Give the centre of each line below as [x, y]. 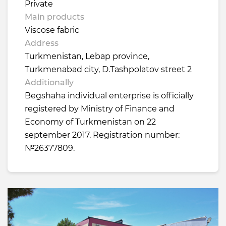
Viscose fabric [52, 30]
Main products [54, 17]
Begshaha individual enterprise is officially [109, 95]
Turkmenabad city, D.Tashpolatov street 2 [108, 69]
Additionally [49, 82]
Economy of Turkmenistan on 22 [90, 122]
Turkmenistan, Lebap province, [87, 56]
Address [42, 43]
